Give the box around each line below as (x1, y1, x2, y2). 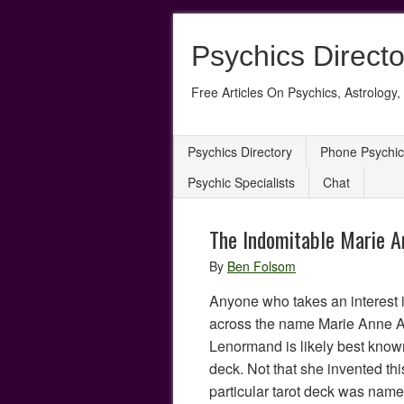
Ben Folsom (227, 257, 296, 275)
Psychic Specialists (188, 173, 295, 191)
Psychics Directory (188, 142, 292, 161)
